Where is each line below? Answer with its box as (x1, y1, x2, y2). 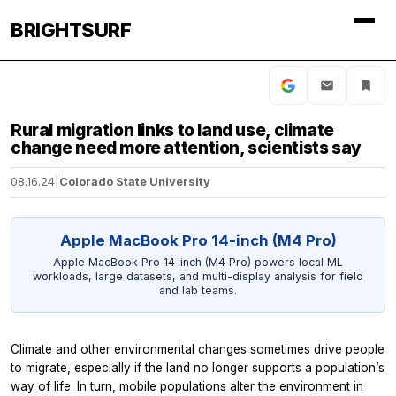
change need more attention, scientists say (11, 137, 362, 158)
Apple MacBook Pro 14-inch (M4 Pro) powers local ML (53, 255, 343, 270)
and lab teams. (159, 284, 237, 298)
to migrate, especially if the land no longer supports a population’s (11, 360, 385, 375)
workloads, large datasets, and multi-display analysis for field (33, 270, 363, 284)
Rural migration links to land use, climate (11, 119, 334, 141)
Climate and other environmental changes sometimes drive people (11, 341, 385, 356)
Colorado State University (59, 175, 210, 189)
